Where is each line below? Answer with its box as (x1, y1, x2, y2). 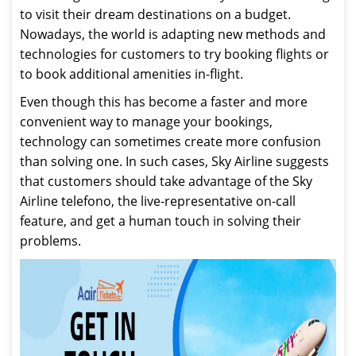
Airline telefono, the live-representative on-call (20, 192, 296, 210)
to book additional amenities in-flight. (20, 65, 243, 83)
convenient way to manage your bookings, (20, 113, 273, 130)
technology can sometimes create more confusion (20, 133, 321, 150)
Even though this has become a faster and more (20, 93, 308, 110)
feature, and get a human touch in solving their (20, 212, 301, 230)
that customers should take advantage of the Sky (20, 172, 312, 190)
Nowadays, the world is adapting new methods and (20, 25, 326, 43)
